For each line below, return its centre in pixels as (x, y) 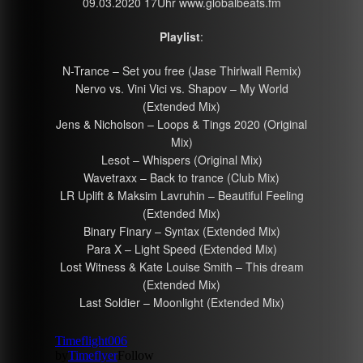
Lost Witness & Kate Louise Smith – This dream (181, 266)
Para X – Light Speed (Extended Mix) (181, 248)
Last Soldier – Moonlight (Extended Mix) (181, 302)
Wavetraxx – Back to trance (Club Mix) (181, 177)
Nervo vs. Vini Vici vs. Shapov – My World (181, 88)
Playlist (180, 36)
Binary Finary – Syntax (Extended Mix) (181, 231)
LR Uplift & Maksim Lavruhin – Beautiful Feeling (181, 195)
